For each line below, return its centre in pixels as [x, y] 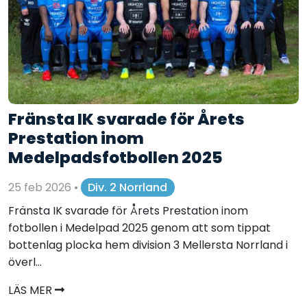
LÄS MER [32, 291]
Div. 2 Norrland [128, 187]
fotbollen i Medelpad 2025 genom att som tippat [139, 228]
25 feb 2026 [41, 187]
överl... [25, 262]
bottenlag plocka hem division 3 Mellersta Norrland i [148, 245]
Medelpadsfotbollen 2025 [115, 158]
